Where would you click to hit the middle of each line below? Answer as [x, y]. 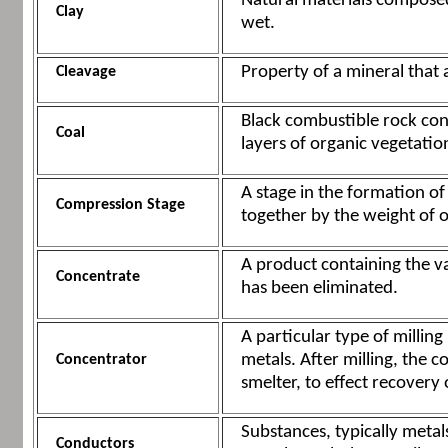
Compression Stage [120, 205]
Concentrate [97, 277]
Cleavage [85, 72]
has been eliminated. [319, 289]
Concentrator [101, 360]
